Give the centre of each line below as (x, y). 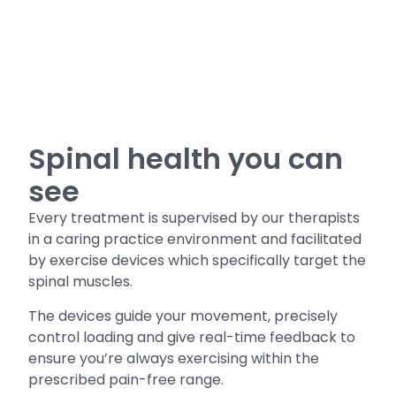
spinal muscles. (81, 282)
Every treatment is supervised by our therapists (194, 218)
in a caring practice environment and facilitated (195, 240)
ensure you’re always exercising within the (174, 358)
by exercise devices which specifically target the (198, 261)
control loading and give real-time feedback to (192, 337)
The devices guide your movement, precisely (183, 316)
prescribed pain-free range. (126, 379)
